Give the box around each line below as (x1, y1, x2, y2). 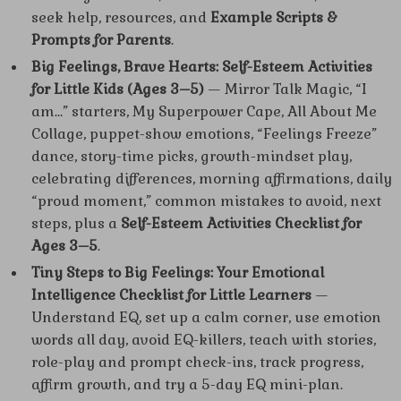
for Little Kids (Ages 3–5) (31, 80, 204, 98)
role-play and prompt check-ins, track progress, (31, 353, 363, 371)
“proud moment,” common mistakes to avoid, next (31, 192, 381, 210)
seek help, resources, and (31, 8, 210, 27)
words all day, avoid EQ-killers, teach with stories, (31, 330, 376, 349)
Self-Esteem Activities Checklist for (121, 214, 362, 233)
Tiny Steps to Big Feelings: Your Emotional (31, 263, 324, 282)
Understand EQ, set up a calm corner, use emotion (31, 308, 381, 327)
